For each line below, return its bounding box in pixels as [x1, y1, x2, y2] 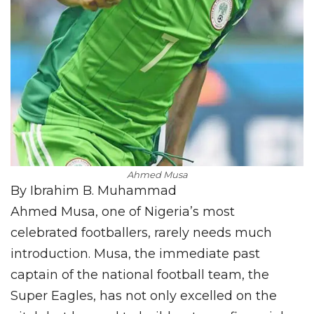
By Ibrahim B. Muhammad [11, 182, 177, 198]
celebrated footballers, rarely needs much [11, 224, 272, 240]
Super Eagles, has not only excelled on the [11, 287, 277, 303]
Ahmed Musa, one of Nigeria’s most [11, 203, 235, 219]
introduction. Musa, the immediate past [11, 245, 260, 261]
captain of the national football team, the [11, 266, 269, 282]
